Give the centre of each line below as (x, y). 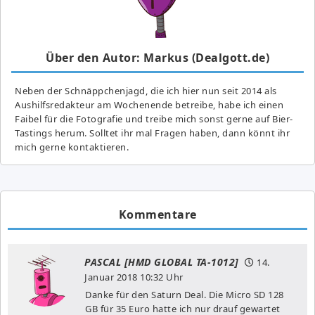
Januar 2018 (111, 277)
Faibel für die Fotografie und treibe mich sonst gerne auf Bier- (154, 118)
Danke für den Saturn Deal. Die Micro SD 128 (185, 294)
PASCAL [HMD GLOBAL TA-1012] (162, 262)
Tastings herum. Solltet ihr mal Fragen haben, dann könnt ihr (152, 133)
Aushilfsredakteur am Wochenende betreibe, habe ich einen (149, 104)
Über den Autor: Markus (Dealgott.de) (157, 57)
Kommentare (157, 214)
